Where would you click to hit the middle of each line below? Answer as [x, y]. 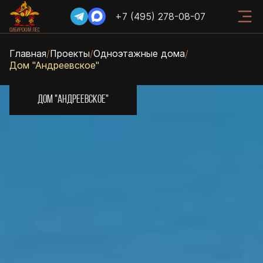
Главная [28, 53]
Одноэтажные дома [139, 53]
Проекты [70, 53]
